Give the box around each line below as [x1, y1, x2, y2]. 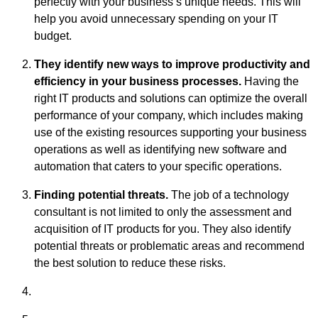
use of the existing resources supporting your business [34, 126, 307, 139]
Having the [241, 75, 299, 88]
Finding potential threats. [34, 189, 168, 202]
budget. [34, 30, 75, 43]
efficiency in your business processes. [34, 75, 241, 88]
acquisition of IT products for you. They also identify [34, 223, 291, 236]
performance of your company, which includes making [34, 109, 303, 122]
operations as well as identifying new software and [34, 143, 287, 156]
